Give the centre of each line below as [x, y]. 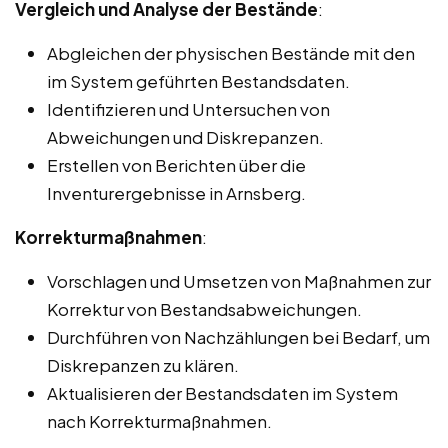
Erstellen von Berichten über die [176, 164]
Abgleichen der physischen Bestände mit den [231, 52]
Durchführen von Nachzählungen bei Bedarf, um [238, 336]
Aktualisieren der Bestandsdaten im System [222, 392]
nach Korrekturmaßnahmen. [159, 420]
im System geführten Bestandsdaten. [198, 80]
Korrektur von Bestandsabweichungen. [204, 308]
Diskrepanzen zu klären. [143, 364]
